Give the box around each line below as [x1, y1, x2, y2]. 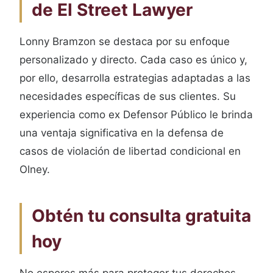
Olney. [19, 163, 50, 175]
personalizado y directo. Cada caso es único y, [19, 54, 247, 66]
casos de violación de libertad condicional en [19, 145, 241, 157]
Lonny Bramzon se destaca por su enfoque [19, 35, 230, 48]
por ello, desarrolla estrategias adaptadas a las [19, 72, 250, 84]
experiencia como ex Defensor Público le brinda [19, 108, 253, 121]
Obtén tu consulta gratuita [32, 205, 251, 226]
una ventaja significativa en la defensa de [19, 127, 224, 139]
